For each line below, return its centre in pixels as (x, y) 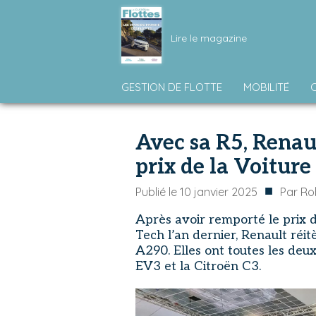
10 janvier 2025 (219, 192)
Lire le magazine (209, 38)
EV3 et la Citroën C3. (198, 266)
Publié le (158, 192)
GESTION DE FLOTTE (172, 87)
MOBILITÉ (266, 87)
